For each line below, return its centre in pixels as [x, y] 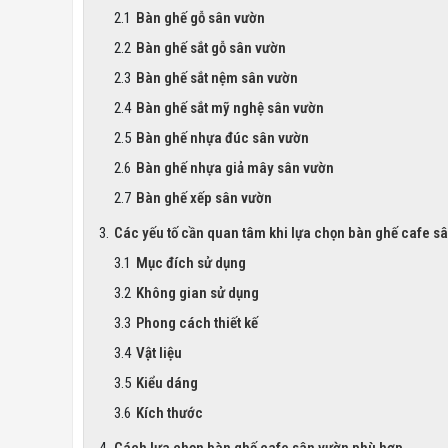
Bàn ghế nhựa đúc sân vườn [222, 137]
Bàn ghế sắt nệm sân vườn [217, 77]
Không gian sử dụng [197, 292]
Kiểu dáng [167, 382]
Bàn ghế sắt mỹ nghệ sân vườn [230, 107]
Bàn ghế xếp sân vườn [204, 197]
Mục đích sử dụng [191, 262]
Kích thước [169, 412]
